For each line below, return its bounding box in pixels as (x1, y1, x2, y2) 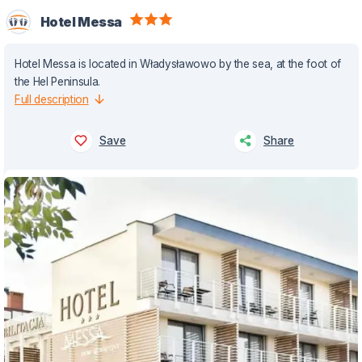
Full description (15, 92, 89, 106)
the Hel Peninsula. (15, 74, 100, 88)
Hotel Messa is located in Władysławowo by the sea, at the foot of (15, 57, 342, 70)
